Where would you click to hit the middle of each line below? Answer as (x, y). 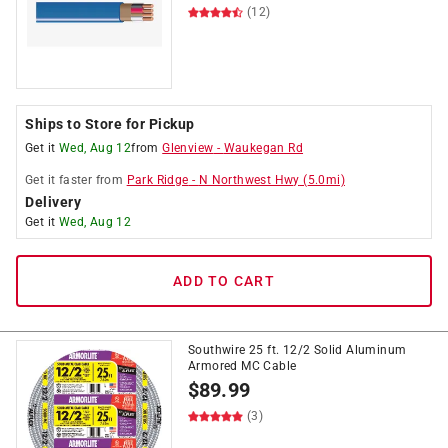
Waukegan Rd (263, 148)
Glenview (188, 148)
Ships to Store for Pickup (110, 124)
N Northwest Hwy (249, 180)
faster (75, 180)
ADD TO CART (224, 281)
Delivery (53, 202)
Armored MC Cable (242, 366)
